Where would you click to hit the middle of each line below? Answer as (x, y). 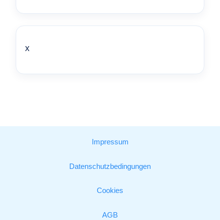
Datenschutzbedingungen (110, 166)
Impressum (110, 142)
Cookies (110, 191)
